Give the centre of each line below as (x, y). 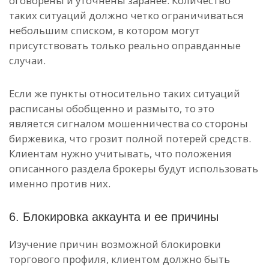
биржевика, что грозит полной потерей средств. (130, 138)
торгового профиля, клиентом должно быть (119, 259)
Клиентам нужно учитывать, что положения (120, 153)
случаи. (27, 60)
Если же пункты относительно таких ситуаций (125, 93)
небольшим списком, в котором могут (104, 30)
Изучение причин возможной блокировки (115, 244)
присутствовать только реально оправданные (125, 45)
